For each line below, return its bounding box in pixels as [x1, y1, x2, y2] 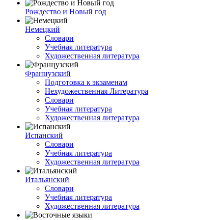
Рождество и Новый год [25, 7, 106, 16]
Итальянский [25, 175, 69, 184]
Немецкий [25, 25, 60, 33]
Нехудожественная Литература [45, 87, 148, 95]
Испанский [25, 131, 63, 139]
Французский [25, 69, 71, 78]
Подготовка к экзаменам [45, 78, 127, 86]
